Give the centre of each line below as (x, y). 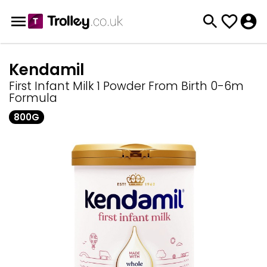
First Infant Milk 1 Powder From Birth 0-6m (126, 86)
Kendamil (46, 70)
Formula (33, 98)
